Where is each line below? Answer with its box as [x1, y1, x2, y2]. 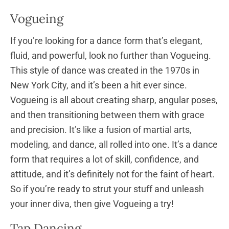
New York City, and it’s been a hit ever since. [10, 79, 187, 90]
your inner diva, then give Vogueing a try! [10, 198, 174, 209]
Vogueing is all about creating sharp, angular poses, [10, 94, 218, 105]
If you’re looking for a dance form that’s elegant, [10, 35, 202, 46]
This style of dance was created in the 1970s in [10, 64, 199, 76]
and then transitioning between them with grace [10, 109, 204, 120]
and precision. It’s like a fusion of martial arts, [10, 124, 192, 135]
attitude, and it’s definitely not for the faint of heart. [10, 168, 215, 179]
